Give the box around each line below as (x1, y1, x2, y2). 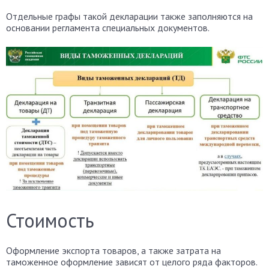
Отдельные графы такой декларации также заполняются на (6, 10, 253, 22)
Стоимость (6, 208, 94, 234)
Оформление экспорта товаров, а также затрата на (6, 244, 221, 257)
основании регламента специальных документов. (6, 21, 210, 34)
